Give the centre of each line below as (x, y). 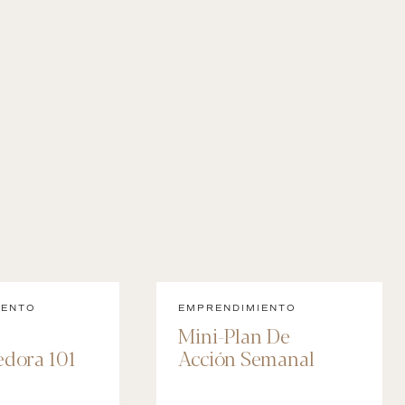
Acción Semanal (246, 358)
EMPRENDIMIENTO (237, 308)
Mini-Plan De (234, 335)
